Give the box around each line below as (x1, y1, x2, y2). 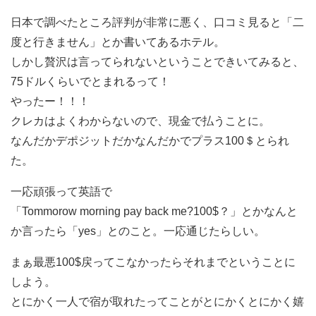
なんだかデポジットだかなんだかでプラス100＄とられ (11, 134, 289, 147)
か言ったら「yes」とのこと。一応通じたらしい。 (11, 224, 265, 237)
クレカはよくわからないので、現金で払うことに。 (11, 114, 270, 127)
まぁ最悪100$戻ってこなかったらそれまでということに (11, 255, 296, 268)
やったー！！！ (11, 95, 90, 107)
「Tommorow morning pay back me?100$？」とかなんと (11, 205, 298, 217)
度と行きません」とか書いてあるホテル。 (11, 35, 225, 48)
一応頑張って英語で (11, 185, 112, 197)
